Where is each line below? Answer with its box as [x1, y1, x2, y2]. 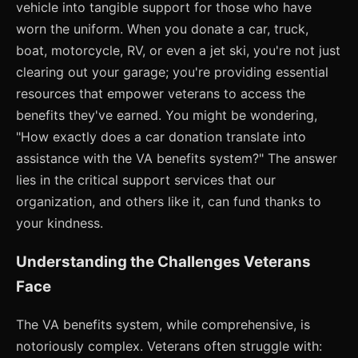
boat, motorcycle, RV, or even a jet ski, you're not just [16, 42, 340, 59]
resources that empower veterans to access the [16, 86, 305, 102]
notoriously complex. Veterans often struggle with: [16, 337, 322, 354]
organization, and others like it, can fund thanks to [16, 193, 321, 210]
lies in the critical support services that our [16, 172, 276, 189]
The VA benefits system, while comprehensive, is [16, 316, 310, 332]
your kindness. [16, 215, 103, 232]
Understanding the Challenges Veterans [16, 253, 311, 272]
